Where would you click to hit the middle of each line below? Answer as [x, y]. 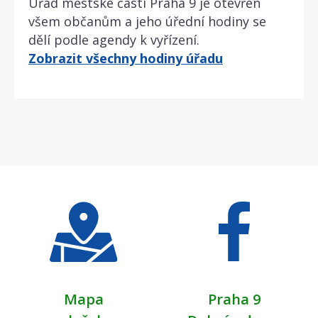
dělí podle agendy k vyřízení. [114, 39]
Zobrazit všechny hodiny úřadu [126, 58]
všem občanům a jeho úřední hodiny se [147, 21]
